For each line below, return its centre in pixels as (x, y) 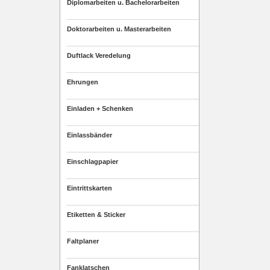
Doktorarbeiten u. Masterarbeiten (119, 29)
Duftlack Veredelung (99, 55)
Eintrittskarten (89, 188)
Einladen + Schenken (100, 108)
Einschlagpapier (93, 162)
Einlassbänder (89, 135)
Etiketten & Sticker (96, 215)
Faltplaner (83, 241)
